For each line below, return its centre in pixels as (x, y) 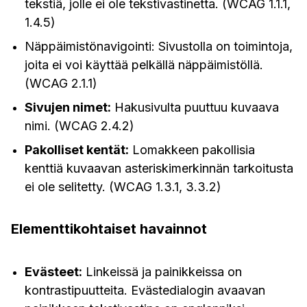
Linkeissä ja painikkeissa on (162, 272)
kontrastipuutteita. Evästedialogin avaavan (145, 290)
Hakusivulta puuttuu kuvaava (195, 107)
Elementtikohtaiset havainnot (109, 229)
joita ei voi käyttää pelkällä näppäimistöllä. (144, 65)
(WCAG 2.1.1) (61, 83)
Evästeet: (53, 272)
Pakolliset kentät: (77, 150)
